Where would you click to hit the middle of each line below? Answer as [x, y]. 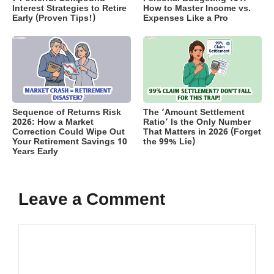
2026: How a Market [53, 122]
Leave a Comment [92, 200]
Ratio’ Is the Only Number [197, 122]
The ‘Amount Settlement [194, 113]
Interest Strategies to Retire [69, 9]
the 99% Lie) [169, 142]
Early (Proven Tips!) [54, 18]
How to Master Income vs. [197, 9]
